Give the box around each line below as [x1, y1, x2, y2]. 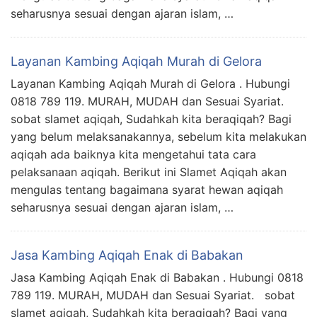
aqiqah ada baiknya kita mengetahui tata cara [11, 147, 256, 162]
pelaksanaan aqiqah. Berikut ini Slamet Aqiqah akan [11, 165, 287, 180]
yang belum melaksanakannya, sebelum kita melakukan [11, 129, 306, 144]
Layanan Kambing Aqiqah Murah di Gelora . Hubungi [11, 76, 290, 91]
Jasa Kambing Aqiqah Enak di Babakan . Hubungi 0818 [11, 270, 304, 285]
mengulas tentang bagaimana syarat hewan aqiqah [11, 183, 283, 197]
